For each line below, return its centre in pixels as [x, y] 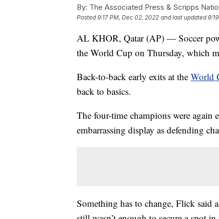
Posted [87, 17]
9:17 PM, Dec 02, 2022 [128, 17]
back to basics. [104, 91]
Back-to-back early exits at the [134, 76]
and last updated [184, 17]
